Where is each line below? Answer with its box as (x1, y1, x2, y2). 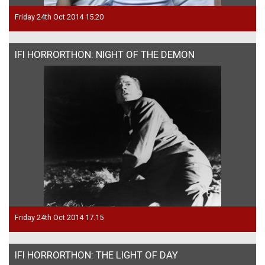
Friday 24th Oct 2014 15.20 (15, 12, 104, 21)
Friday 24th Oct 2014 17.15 (15, 212, 104, 222)
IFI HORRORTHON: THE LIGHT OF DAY (15, 248, 178, 261)
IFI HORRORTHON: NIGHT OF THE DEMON (15, 48, 195, 60)
